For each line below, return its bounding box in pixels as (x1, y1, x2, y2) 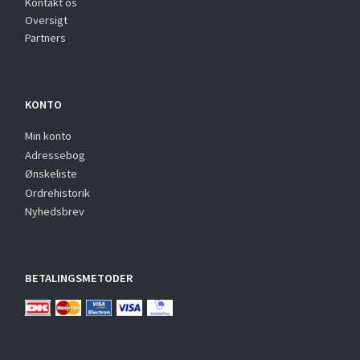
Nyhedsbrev (25, 203, 84, 219)
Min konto (25, 128, 72, 143)
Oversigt (25, 13, 67, 28)
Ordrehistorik (25, 185, 90, 200)
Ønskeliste (25, 166, 77, 181)
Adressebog (25, 147, 85, 162)
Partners (25, 31, 66, 46)
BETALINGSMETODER (25, 270, 133, 285)
